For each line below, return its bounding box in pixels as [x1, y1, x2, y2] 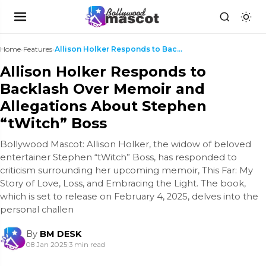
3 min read [69, 240, 105, 249]
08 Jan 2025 [26, 240, 67, 249]
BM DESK [40, 229, 81, 239]
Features [23, 45, 52, 53]
